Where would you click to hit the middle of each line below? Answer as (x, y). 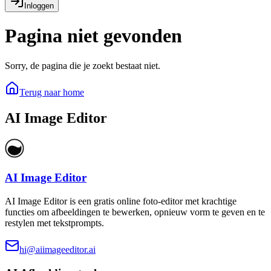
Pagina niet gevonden (93, 36)
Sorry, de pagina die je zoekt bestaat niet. (83, 65)
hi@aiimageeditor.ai (57, 250)
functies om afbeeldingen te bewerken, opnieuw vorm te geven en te (135, 212)
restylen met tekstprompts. (54, 223)
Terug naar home (52, 92)
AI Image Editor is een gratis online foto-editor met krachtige (121, 201)
